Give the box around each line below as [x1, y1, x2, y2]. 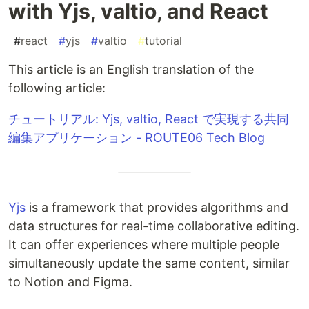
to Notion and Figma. [8, 275, 132, 290]
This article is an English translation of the [8, 62, 254, 77]
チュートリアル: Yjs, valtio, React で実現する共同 [8, 112, 289, 127]
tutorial [145, 34, 182, 48]
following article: [8, 81, 106, 96]
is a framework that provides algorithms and [26, 200, 288, 215]
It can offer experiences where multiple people [8, 237, 279, 252]
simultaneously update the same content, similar [8, 256, 290, 271]
